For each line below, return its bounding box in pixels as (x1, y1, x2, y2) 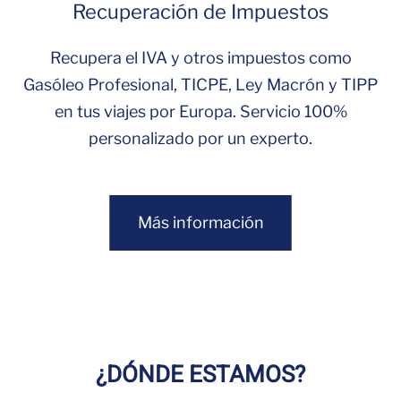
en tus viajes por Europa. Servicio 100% (54, 102, 347, 121)
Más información (137, 213, 264, 232)
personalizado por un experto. (89, 129, 312, 148)
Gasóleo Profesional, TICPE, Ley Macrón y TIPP (23, 75, 378, 94)
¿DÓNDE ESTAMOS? (96, 358, 305, 392)
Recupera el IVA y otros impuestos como (49, 48, 352, 67)
